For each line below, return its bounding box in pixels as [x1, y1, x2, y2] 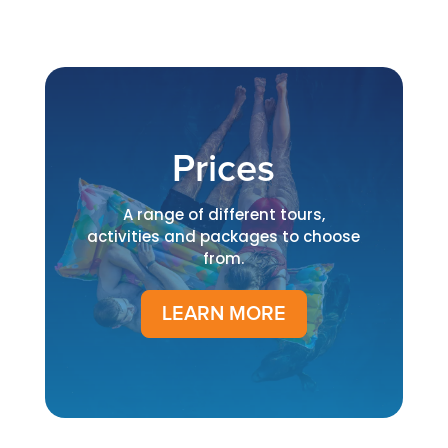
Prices [172, 150, 276, 189]
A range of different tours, [122, 203, 325, 225]
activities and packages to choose [87, 225, 361, 247]
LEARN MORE [161, 303, 286, 324]
